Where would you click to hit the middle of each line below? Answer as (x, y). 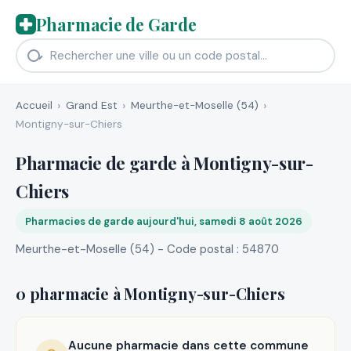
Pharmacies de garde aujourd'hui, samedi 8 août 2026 (164, 221)
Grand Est (91, 105)
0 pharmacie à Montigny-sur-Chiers (150, 293)
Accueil (34, 105)
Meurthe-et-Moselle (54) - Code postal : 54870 (147, 249)
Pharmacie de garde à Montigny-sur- (165, 163)
